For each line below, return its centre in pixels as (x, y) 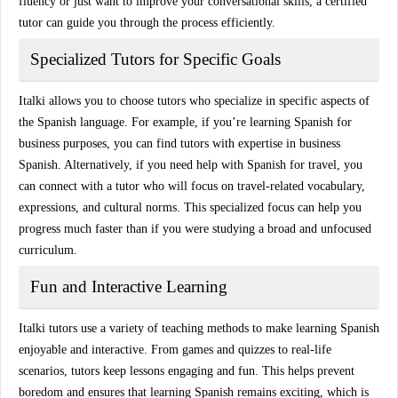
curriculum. (48, 250)
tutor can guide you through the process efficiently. (147, 23)
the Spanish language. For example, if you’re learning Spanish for (185, 122)
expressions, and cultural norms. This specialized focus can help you (190, 207)
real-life (311, 350)
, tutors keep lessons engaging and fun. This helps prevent (209, 371)
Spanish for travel (292, 165)
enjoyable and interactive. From (100, 350)
